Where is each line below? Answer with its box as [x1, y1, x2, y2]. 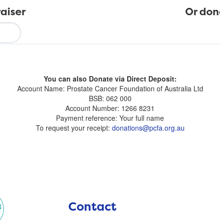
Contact [68, 198, 116, 215]
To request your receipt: [35, 123, 112, 133]
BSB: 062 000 [88, 93, 132, 104]
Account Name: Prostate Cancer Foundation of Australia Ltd [17, 83, 203, 94]
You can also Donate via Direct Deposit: [43, 74, 177, 84]
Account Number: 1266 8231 [65, 103, 155, 113]
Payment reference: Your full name [56, 113, 164, 123]
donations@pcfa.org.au [111, 123, 185, 133]
